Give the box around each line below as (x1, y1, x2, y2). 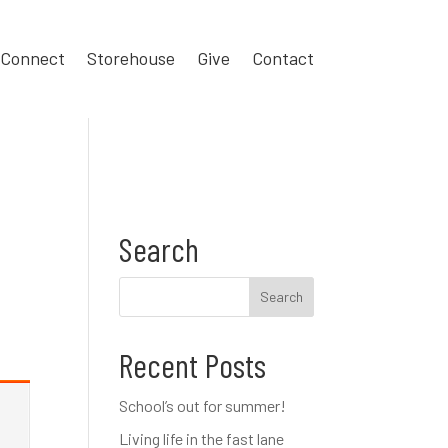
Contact (251, 46, 314, 69)
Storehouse (86, 46, 175, 69)
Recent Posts (119, 344, 267, 385)
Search (119, 228, 200, 269)
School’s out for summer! (119, 395, 287, 415)
